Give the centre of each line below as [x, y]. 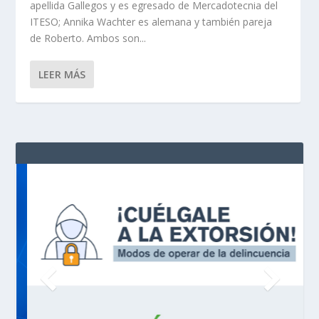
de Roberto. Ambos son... [88, 38]
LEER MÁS [62, 75]
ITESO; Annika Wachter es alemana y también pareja [151, 22]
